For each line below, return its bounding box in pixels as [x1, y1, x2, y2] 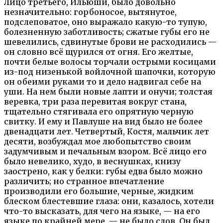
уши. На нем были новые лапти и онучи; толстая [4, 86, 213, 97]
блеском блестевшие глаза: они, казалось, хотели [4, 196, 214, 206]
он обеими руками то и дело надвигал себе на [4, 76, 201, 87]
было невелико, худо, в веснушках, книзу [4, 156, 181, 166]
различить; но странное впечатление [4, 176, 164, 186]
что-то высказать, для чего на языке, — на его [4, 206, 200, 216]
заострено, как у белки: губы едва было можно [4, 166, 203, 176]
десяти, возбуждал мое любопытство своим [4, 136, 191, 146]
